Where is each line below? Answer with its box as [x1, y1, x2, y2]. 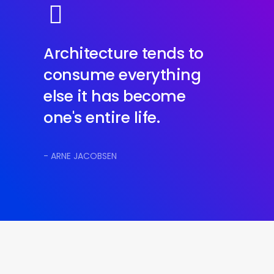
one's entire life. [43, 107, 160, 129]
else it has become [43, 86, 186, 108]
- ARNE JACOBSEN [43, 150, 117, 163]
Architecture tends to [43, 43, 204, 65]
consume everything [43, 64, 201, 86]
